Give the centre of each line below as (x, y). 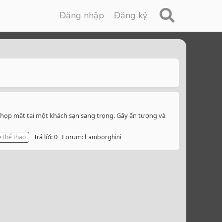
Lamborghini (103, 138)
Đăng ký (131, 15)
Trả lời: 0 (46, 137)
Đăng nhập (82, 15)
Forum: (73, 137)
